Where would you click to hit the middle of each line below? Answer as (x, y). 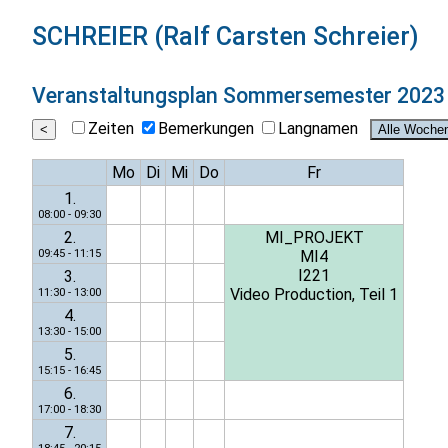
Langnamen (318, 129)
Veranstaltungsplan (127, 95)
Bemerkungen (206, 129)
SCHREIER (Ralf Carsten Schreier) (225, 36)
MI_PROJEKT (314, 238)
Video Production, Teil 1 (314, 295)
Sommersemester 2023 (334, 95)
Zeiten (111, 129)
